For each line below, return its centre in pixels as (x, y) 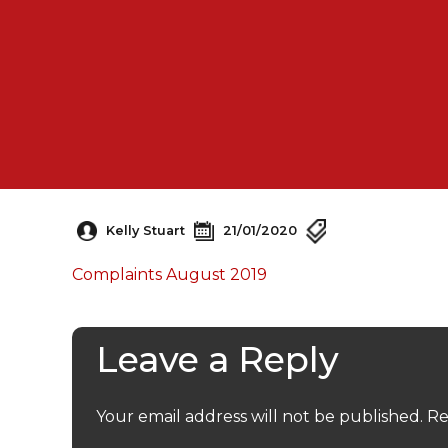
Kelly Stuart (145, 230)
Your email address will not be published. (259, 417)
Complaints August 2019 (169, 275)
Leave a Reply (217, 360)
